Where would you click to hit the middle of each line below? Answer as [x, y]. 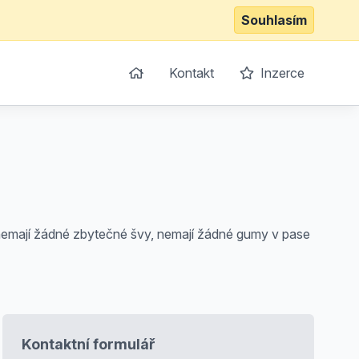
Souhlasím [274, 20]
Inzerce [281, 73]
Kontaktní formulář [88, 344]
